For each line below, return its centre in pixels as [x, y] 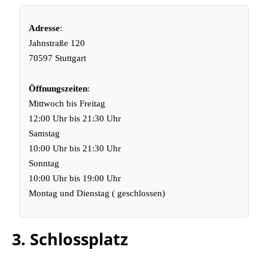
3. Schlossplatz [70, 239]
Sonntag [44, 163]
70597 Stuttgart [58, 58]
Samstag [45, 133]
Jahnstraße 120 [57, 43]
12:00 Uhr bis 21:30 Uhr [75, 118]
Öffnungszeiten [58, 89]
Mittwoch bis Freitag [67, 103]
